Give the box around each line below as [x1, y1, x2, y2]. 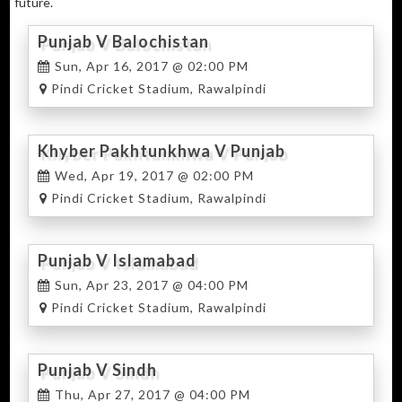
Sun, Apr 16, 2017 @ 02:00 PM [50, 57, 249, 74]
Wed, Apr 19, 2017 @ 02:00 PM [50, 167, 254, 183]
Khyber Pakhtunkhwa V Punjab [37, 140, 285, 161]
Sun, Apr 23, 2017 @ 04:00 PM [50, 276, 249, 293]
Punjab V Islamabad [37, 249, 197, 270]
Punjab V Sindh [37, 359, 157, 380]
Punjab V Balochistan [37, 31, 209, 51]
